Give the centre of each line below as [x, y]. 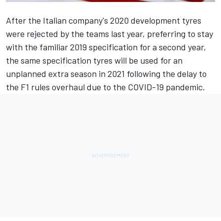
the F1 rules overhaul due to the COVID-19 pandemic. [106, 87]
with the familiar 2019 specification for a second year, [106, 47]
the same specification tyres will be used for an [94, 60]
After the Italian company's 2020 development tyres [104, 20]
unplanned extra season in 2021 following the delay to [106, 73]
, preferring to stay [178, 33]
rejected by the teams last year [85, 33]
